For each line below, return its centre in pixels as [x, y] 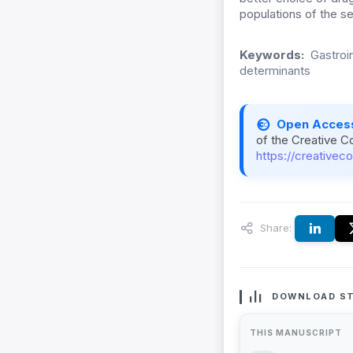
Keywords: [272, 55]
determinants [275, 71]
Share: [274, 227]
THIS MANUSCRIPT [296, 333]
